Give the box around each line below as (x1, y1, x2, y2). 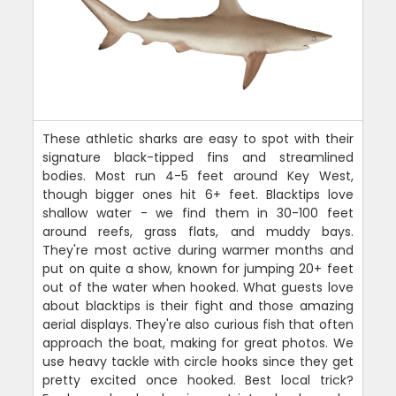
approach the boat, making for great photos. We (42, 334, 354, 353)
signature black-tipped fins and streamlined (42, 148, 354, 167)
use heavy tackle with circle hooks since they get (42, 353, 354, 371)
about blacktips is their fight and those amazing (42, 297, 354, 316)
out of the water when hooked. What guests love (42, 278, 354, 297)
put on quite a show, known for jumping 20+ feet (42, 260, 354, 278)
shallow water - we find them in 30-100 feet (42, 204, 354, 223)
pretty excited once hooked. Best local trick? (42, 371, 354, 390)
